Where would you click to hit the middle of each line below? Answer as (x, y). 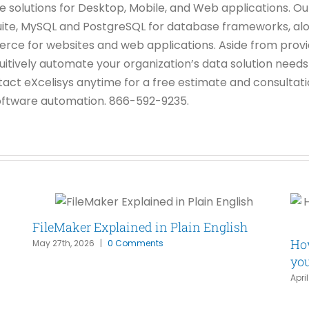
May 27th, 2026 (64, 243)
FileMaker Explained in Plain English (140, 227)
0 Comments (136, 243)
